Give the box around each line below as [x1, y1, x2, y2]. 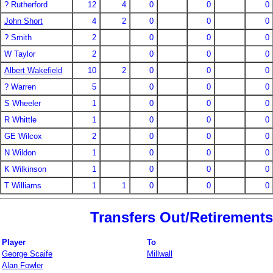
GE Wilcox [4, 131, 42, 141]
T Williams [4, 180, 41, 190]
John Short [4, 16, 43, 26]
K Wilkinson [4, 164, 46, 174]
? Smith [4, 32, 32, 42]
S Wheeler [4, 98, 41, 108]
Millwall [147, 249, 172, 259]
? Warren [4, 82, 36, 91]
